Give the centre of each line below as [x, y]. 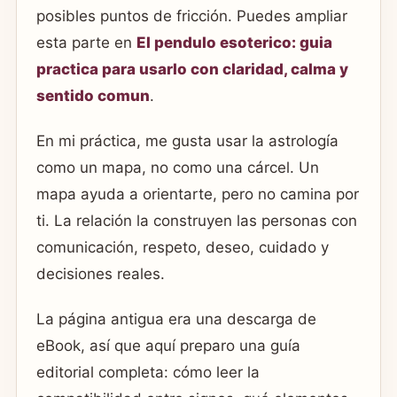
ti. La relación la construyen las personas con [197, 221]
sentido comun [93, 95]
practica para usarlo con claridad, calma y [192, 69]
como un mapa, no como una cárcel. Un [178, 168]
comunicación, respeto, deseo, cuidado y [183, 248]
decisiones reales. [101, 274]
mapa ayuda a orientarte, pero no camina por [198, 195]
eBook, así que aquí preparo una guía [168, 346]
